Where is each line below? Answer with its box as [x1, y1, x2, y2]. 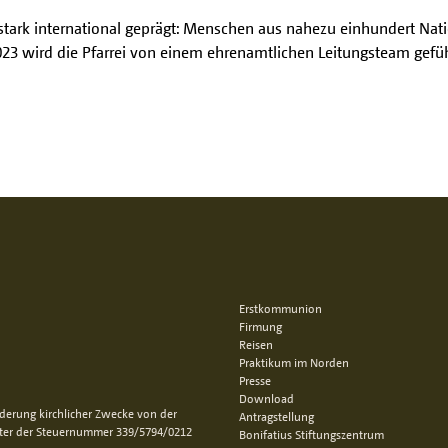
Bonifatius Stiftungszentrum [239, 427, 384, 442]
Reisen [239, 337, 273, 352]
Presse [239, 373, 271, 388]
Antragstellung [239, 409, 314, 424]
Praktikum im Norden [239, 355, 349, 370]
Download [239, 391, 294, 406]
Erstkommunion [239, 301, 322, 316]
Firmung [239, 319, 282, 334]
